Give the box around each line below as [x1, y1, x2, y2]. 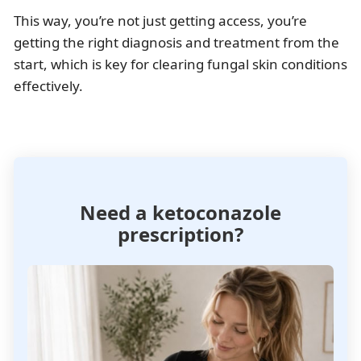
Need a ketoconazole [80, 199, 281, 226]
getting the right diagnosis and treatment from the [14, 33, 339, 52]
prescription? [118, 221, 243, 248]
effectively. [14, 77, 83, 96]
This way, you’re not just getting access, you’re [14, 11, 307, 31]
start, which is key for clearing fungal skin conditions [14, 55, 347, 74]
